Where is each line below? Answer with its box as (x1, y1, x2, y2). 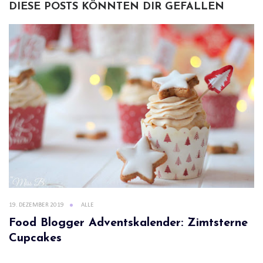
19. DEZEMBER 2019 (9, 201, 64, 208)
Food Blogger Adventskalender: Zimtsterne (9, 217, 248, 229)
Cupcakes (9, 232, 62, 244)
